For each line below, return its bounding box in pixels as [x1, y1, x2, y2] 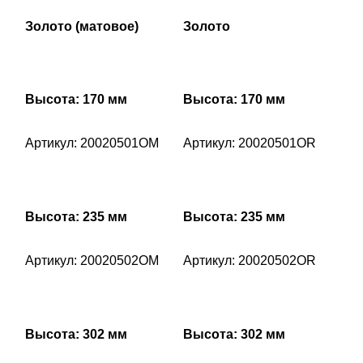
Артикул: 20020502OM [25, 254, 159, 268]
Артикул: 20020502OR [183, 254, 316, 268]
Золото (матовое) [25, 19, 139, 34]
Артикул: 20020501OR [183, 136, 316, 151]
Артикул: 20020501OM [25, 136, 159, 151]
